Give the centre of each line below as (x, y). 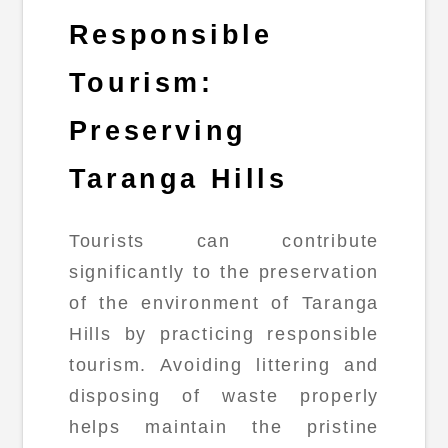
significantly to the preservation (224, 271)
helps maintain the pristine (224, 426)
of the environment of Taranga (224, 302)
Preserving (157, 131)
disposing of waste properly (224, 395)
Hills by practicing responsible (224, 333)
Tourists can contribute (224, 240)
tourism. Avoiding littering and (224, 364)
